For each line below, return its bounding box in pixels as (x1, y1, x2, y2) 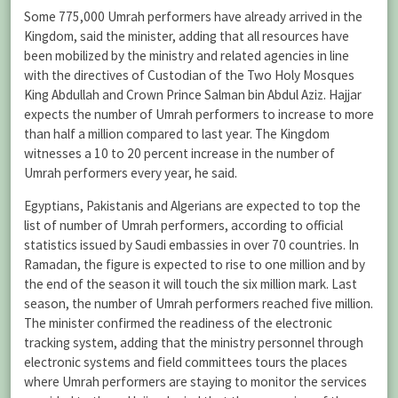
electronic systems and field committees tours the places (24, 353, 347, 370)
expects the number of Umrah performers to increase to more (24, 105, 374, 123)
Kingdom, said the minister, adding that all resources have (24, 27, 349, 44)
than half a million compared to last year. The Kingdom (24, 124, 330, 142)
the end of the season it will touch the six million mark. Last (24, 275, 357, 292)
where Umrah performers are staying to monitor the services (24, 372, 367, 390)
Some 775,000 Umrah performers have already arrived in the (24, 7, 362, 25)
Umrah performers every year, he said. (24, 163, 237, 181)
